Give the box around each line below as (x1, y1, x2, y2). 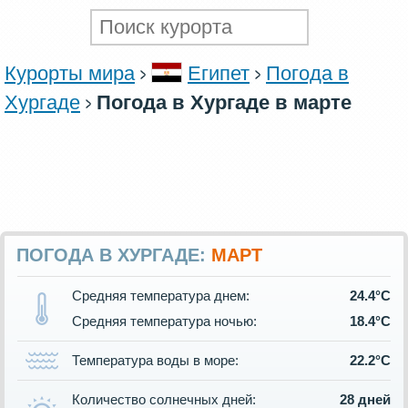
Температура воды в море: (72, 352, 239, 369)
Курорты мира (5, 62, 135, 86)
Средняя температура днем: (72, 288, 250, 304)
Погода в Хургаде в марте (97, 91, 352, 115)
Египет (188, 62, 250, 86)
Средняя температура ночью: (72, 313, 257, 330)
